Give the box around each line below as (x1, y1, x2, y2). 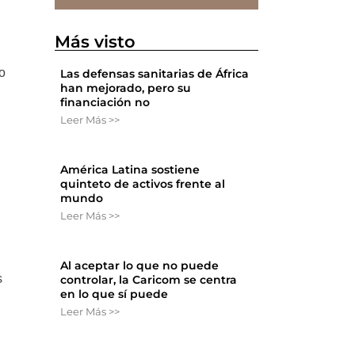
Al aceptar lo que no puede (60, 258, 219, 273)
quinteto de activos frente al (60, 177, 226, 192)
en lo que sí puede (60, 287, 169, 302)
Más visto (55, 32, 136, 52)
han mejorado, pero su (60, 81, 192, 96)
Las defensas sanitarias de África (60, 67, 250, 82)
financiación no (60, 95, 151, 110)
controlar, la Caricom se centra (60, 273, 238, 288)
